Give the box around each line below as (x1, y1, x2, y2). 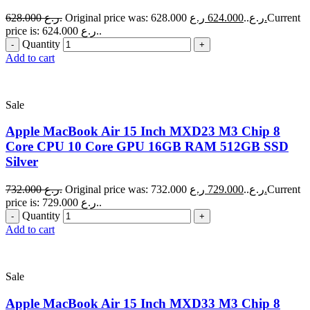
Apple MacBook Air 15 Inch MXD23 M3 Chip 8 (6, 124, 280, 139)
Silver (6, 154, 38, 170)
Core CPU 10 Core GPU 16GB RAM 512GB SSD (6, 139, 289, 154)
